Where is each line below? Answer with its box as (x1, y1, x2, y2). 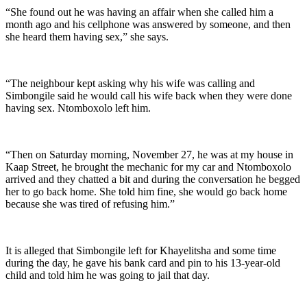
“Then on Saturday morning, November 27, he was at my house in (5, 149, 293, 161)
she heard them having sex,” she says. (5, 31, 169, 43)
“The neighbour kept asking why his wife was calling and (5, 77, 255, 90)
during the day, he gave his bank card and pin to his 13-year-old (5, 257, 280, 269)
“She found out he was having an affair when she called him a (5, 6, 273, 19)
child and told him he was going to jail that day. (5, 269, 210, 282)
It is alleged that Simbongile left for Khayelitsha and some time (5, 245, 276, 257)
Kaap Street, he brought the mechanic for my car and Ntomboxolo (5, 161, 291, 173)
